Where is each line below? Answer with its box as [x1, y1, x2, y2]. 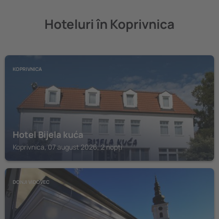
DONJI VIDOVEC [13, 178, 49, 185]
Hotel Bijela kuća [13, 129, 83, 140]
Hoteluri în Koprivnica [44, 15, 175, 33]
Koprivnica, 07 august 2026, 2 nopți [13, 142, 122, 152]
